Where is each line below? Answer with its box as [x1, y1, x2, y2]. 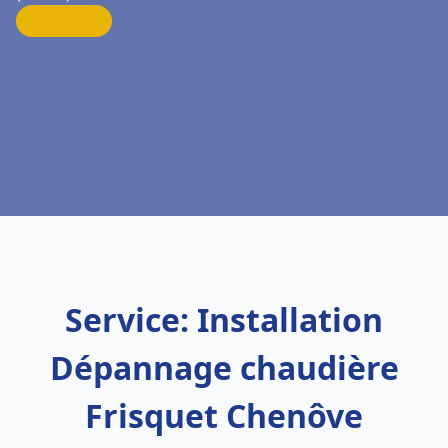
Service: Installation [65, 298, 383, 341]
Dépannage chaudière [49, 346, 399, 389]
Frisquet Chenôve [85, 394, 363, 437]
